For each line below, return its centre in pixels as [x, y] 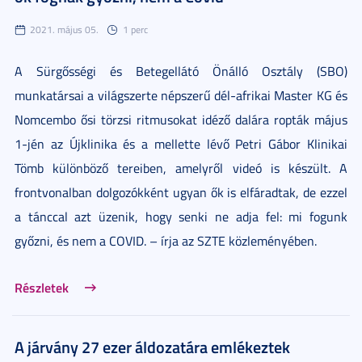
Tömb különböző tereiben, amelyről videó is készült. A [181, 168]
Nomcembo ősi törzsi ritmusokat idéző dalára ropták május [181, 119]
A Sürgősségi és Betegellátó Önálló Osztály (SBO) [181, 71]
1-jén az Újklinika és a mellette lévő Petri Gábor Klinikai [181, 143]
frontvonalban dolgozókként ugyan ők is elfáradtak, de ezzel [181, 192]
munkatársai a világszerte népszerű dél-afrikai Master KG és [181, 95]
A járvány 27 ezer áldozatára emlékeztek [152, 346]
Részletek [42, 287]
